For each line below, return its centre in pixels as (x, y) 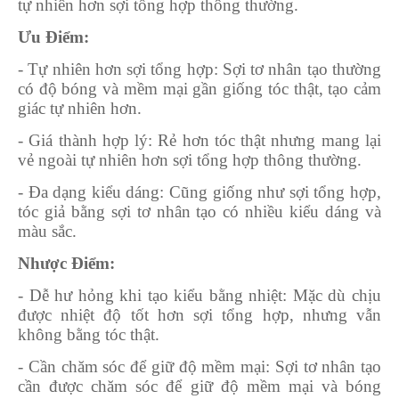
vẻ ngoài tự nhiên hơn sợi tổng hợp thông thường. (190, 159)
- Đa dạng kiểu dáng (89, 191)
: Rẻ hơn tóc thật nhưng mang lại (265, 140)
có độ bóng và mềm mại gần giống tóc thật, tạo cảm (199, 88)
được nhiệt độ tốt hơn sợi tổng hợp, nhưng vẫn (199, 314)
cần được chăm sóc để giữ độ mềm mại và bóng (199, 386)
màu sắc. (47, 231)
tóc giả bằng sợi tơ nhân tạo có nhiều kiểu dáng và (199, 211)
